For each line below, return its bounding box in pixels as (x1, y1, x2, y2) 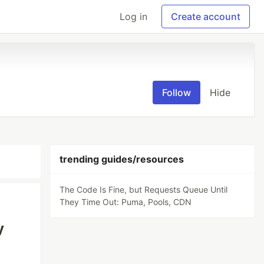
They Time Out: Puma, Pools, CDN (60, 197, 192, 207)
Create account (171, 11, 240, 22)
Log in (120, 11, 147, 22)
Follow (162, 87, 191, 98)
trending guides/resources (60, 153, 184, 165)
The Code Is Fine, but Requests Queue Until (60, 184, 228, 194)
